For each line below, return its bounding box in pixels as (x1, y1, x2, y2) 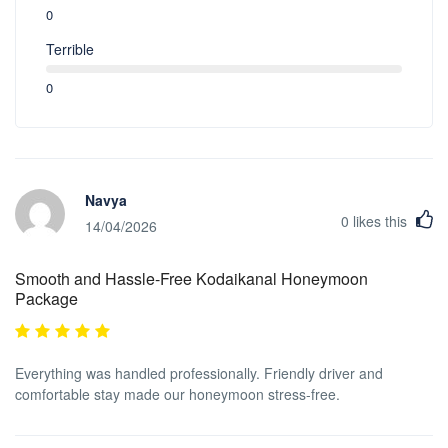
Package (15, 286, 78, 310)
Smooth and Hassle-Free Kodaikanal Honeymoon (15, 266, 368, 290)
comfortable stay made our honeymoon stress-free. (15, 383, 340, 404)
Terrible (46, 38, 94, 59)
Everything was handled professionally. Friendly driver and (15, 362, 383, 383)
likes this (349, 210, 411, 231)
